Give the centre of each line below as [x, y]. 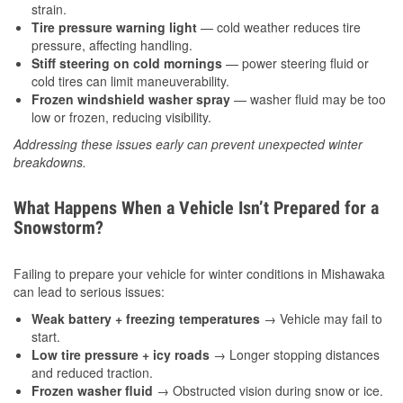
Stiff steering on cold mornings [127, 63]
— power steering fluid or [296, 63]
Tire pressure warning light [114, 27]
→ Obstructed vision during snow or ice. [268, 391]
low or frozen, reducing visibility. [121, 117]
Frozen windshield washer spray [131, 99]
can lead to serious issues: [89, 292]
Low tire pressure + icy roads [121, 355]
